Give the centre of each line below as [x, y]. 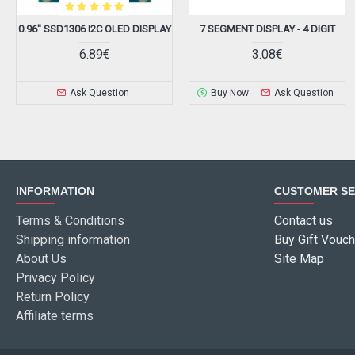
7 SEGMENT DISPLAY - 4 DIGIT [267, 29]
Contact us [303, 221]
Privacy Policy [55, 278]
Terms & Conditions [70, 221]
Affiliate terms [55, 316]
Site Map [299, 259]
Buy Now [229, 93]
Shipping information [73, 240]
